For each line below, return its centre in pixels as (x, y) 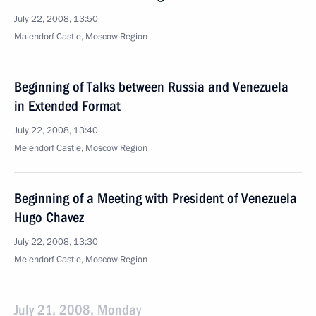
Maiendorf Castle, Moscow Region (81, 37)
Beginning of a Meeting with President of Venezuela (156, 198)
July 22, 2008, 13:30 (56, 242)
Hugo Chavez (49, 217)
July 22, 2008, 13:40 (56, 130)
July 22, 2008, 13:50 (56, 19)
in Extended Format (67, 106)
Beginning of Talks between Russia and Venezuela (151, 87)
